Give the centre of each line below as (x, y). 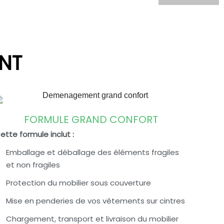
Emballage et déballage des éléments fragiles (92, 152)
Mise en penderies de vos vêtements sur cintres (95, 201)
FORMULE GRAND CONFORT (91, 119)
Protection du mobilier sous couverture (78, 183)
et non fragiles (33, 165)
